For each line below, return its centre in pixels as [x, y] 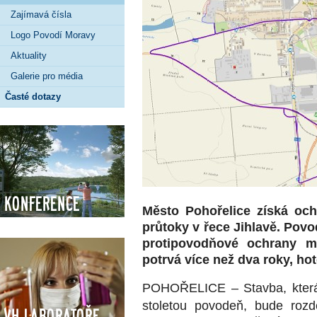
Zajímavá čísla [41, 14]
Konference [41, 204]
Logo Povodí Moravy [53, 35]
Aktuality [29, 55]
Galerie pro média [47, 76]
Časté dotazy [33, 96]
